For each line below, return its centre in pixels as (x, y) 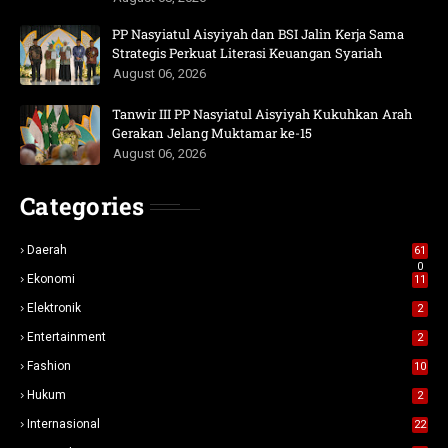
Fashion (49, 366)
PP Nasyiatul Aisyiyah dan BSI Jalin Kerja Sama (258, 34)
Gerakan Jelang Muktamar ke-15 (212, 133)
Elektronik (54, 308)
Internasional (63, 424)
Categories (82, 206)
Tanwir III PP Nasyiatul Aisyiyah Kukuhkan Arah (262, 114)
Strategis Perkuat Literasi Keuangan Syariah (247, 53)
